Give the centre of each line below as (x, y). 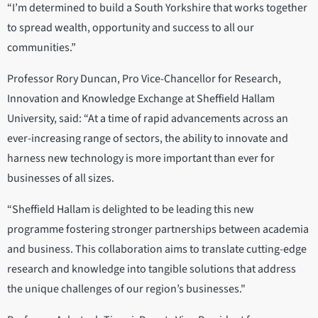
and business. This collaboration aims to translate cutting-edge (157, 250)
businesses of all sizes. (62, 179)
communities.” (42, 48)
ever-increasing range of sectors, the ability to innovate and (148, 139)
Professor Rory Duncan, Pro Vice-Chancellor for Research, (144, 79)
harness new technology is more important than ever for (141, 159)
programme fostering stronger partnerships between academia (158, 230)
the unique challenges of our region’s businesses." (128, 289)
